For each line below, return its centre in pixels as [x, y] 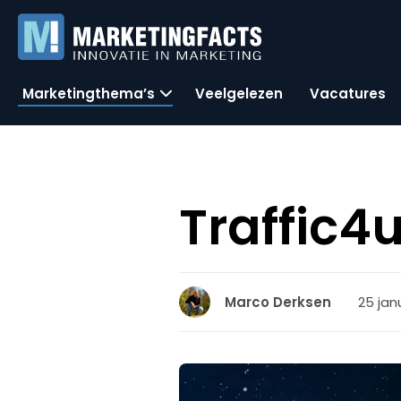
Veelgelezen [239, 93]
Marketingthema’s [89, 93]
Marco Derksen [278, 302]
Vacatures [348, 93]
